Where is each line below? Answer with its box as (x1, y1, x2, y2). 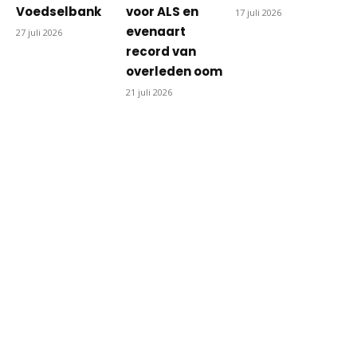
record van (125, 43, 196, 61)
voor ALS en (125, 3, 198, 21)
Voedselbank (16, 3, 101, 21)
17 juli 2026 (235, 6, 282, 19)
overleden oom (125, 63, 222, 80)
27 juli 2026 (16, 26, 62, 39)
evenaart (125, 23, 186, 41)
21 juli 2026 (125, 86, 172, 99)
